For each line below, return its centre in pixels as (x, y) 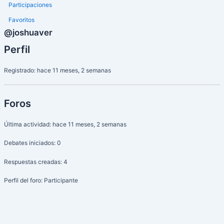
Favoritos (21, 20)
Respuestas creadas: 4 (35, 161)
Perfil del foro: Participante (41, 180)
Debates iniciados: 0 (32, 143)
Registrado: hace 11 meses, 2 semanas (57, 70)
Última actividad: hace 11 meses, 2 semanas (65, 124)
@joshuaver (28, 33)
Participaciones (30, 5)
